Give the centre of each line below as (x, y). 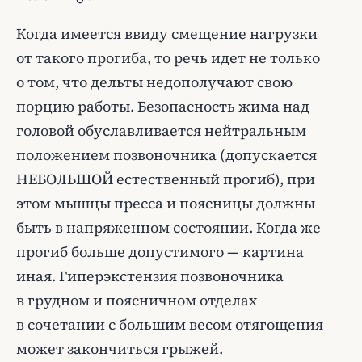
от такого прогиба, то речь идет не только (168, 58)
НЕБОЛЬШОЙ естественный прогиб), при (166, 179)
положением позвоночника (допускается (166, 155)
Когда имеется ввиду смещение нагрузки (167, 34)
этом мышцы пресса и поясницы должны (166, 203)
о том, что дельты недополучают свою (154, 82)
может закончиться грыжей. (120, 349)
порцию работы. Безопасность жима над (163, 106)
